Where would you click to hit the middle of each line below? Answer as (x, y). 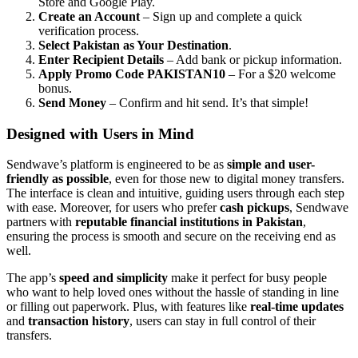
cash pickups (255, 208)
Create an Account (89, 16)
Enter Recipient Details (101, 59)
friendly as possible (58, 179)
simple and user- (271, 165)
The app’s (33, 278)
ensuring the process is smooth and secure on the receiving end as (171, 237)
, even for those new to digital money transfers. (227, 179)
